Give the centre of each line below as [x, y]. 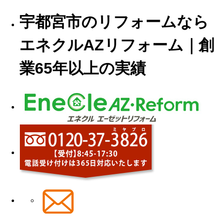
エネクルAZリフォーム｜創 [117, 45]
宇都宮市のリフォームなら [114, 22]
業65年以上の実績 [83, 69]
